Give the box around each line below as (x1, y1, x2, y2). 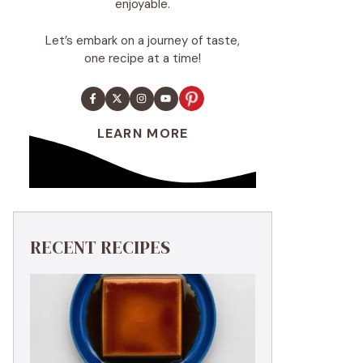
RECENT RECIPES (30, 235, 170, 260)
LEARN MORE (96, 125, 189, 143)
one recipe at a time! (84, 49, 201, 66)
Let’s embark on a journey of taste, (45, 32, 240, 49)
